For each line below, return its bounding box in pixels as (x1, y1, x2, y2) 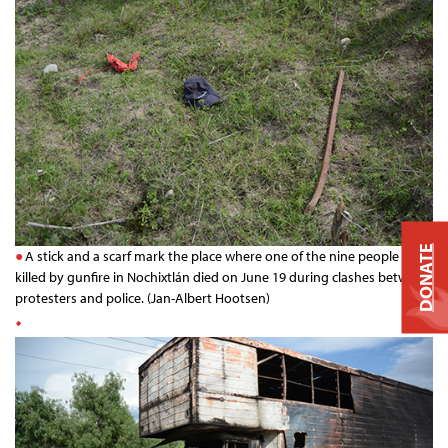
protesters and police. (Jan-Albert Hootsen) (15, 288, 270, 307)
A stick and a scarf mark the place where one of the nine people (25, 246, 400, 265)
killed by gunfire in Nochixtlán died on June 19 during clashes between (15, 267, 430, 286)
